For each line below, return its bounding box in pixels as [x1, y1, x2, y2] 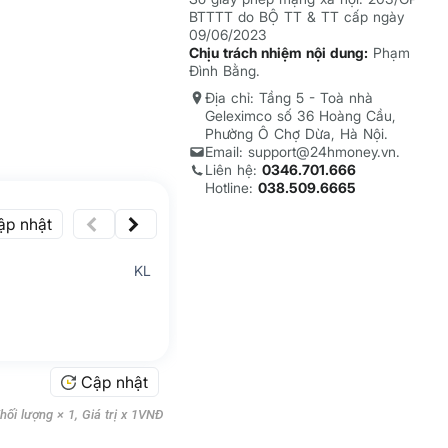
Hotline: [204, 178, 258, 196]
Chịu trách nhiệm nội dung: [188, 43, 368, 61]
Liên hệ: [204, 160, 262, 178]
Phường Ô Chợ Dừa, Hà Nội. [204, 124, 388, 142]
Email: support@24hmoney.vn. [204, 142, 400, 160]
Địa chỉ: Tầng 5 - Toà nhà [204, 88, 373, 106]
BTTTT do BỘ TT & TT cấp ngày [188, 7, 404, 25]
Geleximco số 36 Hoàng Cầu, [204, 106, 396, 124]
